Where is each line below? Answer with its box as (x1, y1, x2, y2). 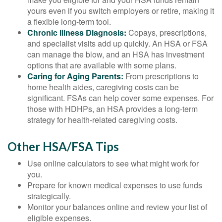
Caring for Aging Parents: (27, 70, 123, 82)
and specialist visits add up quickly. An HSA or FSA (27, 38, 208, 50)
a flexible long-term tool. (27, 16, 111, 28)
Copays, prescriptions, (126, 27, 207, 39)
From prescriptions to (123, 70, 199, 82)
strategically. (27, 190, 71, 202)
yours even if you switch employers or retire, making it (27, 5, 214, 17)
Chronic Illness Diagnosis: (27, 27, 126, 39)
